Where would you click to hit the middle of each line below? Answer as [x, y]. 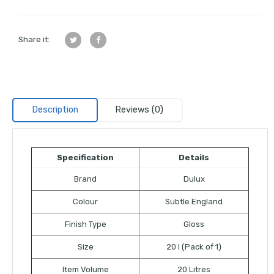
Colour [85, 201]
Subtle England [194, 201]
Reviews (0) [139, 109]
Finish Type [85, 224]
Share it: [34, 39]
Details [194, 157]
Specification [85, 157]
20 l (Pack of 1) [194, 246]
